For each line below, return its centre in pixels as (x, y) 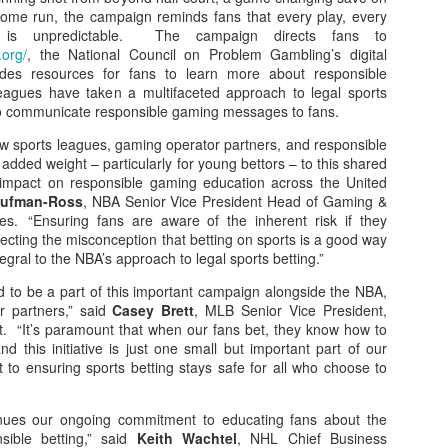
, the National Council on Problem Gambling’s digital (207, 53)
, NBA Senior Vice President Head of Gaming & (235, 200)
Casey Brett (153, 309)
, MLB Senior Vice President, (291, 309)
